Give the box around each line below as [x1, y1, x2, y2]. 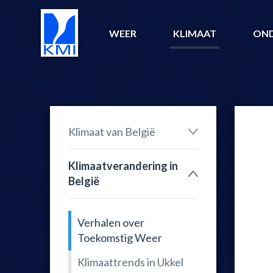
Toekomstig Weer [77, 231, 162, 244]
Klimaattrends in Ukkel [77, 255, 183, 269]
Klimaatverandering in [68, 158, 178, 172]
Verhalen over [77, 216, 144, 229]
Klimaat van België [68, 124, 155, 138]
